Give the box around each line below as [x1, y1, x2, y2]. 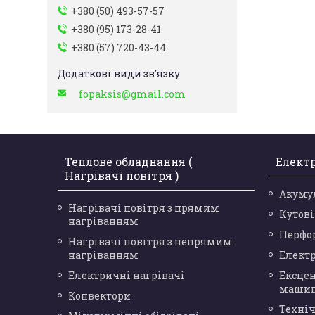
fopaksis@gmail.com [79, 87, 186, 101]
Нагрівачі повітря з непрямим [68, 235, 233, 249]
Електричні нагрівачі [68, 269, 186, 283]
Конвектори [68, 289, 131, 303]
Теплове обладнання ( [65, 154, 193, 169]
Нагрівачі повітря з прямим [68, 201, 220, 215]
